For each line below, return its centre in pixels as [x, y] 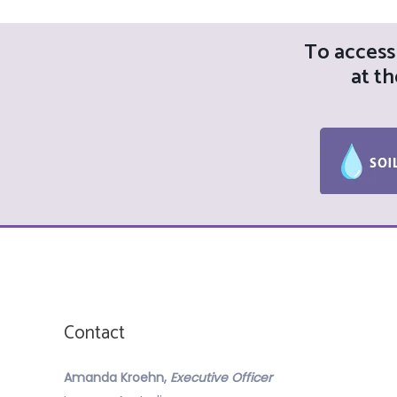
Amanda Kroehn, [117, 377]
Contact [94, 333]
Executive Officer [221, 377]
